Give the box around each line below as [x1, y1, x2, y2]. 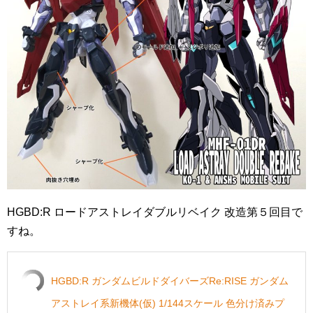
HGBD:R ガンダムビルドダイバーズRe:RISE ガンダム [51, 275, 289, 286]
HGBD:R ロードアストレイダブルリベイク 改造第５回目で [7, 206, 303, 218]
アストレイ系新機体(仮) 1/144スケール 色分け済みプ [51, 298, 284, 309]
